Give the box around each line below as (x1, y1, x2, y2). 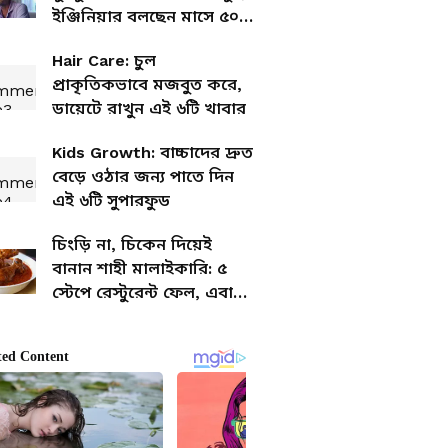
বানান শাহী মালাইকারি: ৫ (52, 259, 227, 278)
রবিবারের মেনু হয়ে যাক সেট (52, 307, 248, 326)
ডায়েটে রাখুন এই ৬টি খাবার (52, 99, 246, 118)
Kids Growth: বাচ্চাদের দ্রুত (52, 143, 253, 162)
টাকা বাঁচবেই (52, 31, 141, 50)
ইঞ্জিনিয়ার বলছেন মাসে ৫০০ (52, 7, 249, 26)
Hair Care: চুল (52, 51, 156, 70)
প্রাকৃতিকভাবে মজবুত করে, (52, 75, 242, 94)
